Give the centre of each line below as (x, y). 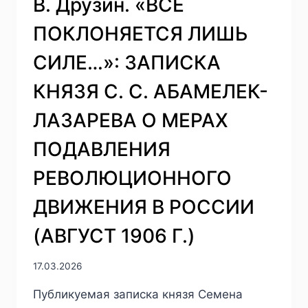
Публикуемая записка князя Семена (138, 295)
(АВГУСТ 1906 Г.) (114, 235)
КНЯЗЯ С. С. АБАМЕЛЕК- (151, 91)
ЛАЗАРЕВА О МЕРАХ (131, 120)
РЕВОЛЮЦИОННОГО (132, 178)
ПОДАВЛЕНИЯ (102, 149)
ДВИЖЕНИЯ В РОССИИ (144, 207)
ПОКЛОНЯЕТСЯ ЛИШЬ (141, 33)
